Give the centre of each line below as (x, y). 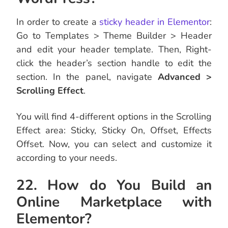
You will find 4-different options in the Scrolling (114, 117)
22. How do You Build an (114, 186)
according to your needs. (67, 158)
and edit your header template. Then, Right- (114, 50)
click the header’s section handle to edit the (114, 63)
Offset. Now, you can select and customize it (114, 144)
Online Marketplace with (114, 202)
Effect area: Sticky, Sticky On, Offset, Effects (114, 131)
